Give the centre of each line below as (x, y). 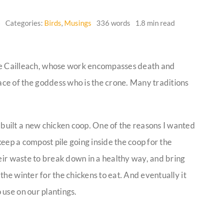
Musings (78, 23)
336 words (113, 23)
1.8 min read (155, 23)
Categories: (25, 23)
